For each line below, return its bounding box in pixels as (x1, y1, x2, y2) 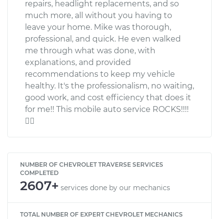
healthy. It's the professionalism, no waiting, (25, 81, 194, 90)
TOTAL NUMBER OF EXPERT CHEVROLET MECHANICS (20, 210, 183, 218)
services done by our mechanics (61, 183, 170, 192)
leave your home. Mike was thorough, (25, 22, 171, 32)
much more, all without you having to (25, 10, 172, 20)
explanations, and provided (25, 57, 131, 67)
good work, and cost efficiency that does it (25, 92, 191, 102)
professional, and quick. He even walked (25, 34, 181, 44)
